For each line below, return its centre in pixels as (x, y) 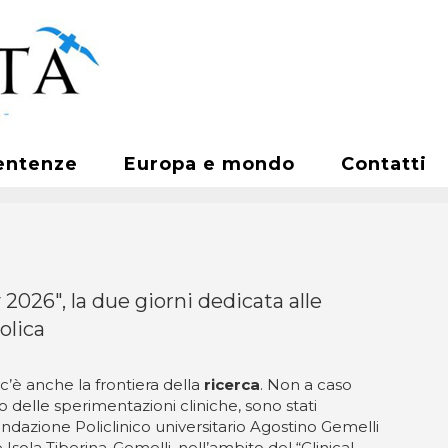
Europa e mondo (209, 164)
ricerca (232, 384)
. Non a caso (306, 384)
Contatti (384, 164)
